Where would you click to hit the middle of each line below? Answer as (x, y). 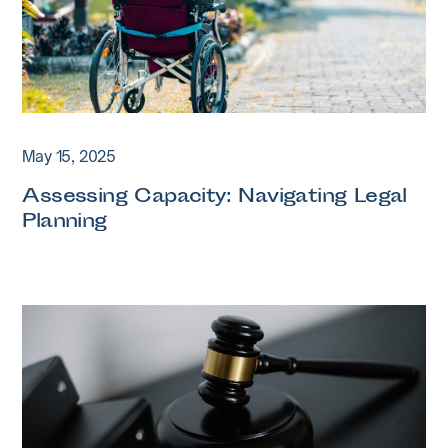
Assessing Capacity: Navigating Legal (214, 197)
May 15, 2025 (69, 156)
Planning (64, 222)
